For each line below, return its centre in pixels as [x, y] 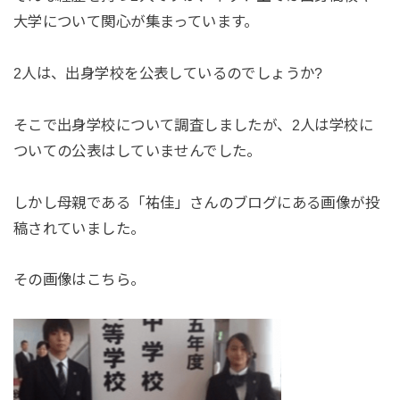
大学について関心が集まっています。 [136, 22]
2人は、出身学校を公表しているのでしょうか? [168, 73]
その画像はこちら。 [79, 280]
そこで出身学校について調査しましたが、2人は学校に [193, 125]
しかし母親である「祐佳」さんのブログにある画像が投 [196, 202]
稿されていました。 [79, 228]
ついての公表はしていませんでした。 [137, 150]
